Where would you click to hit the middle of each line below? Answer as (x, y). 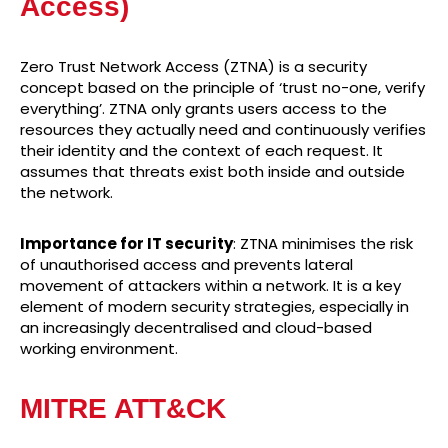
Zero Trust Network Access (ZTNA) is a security (193, 67)
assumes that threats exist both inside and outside (212, 172)
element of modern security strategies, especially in (214, 307)
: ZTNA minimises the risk (323, 244)
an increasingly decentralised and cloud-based (196, 328)
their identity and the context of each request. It (201, 151)
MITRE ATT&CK (123, 409)
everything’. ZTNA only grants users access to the (203, 109)
